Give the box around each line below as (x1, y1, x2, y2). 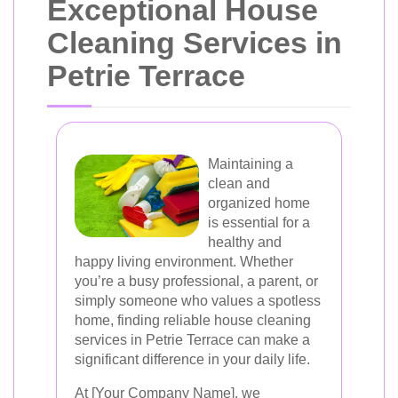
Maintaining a (208, 156, 293, 171)
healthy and (208, 235, 282, 250)
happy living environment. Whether (75, 254, 293, 269)
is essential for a (208, 215, 310, 230)
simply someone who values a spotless (75, 293, 321, 308)
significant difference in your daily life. (75, 352, 310, 367)
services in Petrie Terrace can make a (75, 332, 310, 347)
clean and (208, 176, 270, 191)
